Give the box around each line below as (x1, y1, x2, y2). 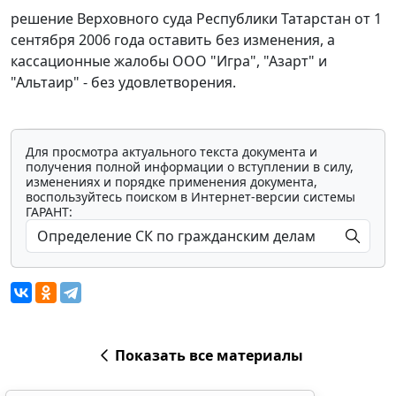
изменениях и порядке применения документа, (26, 173, 317, 191)
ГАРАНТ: (26, 203, 72, 221)
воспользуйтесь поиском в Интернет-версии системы (26, 188, 355, 206)
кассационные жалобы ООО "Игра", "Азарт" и (11, 51, 327, 72)
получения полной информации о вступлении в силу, (26, 158, 354, 176)
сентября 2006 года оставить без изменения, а (11, 30, 335, 50)
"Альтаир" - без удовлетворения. (11, 72, 236, 93)
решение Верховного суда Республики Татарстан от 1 (11, 9, 382, 29)
